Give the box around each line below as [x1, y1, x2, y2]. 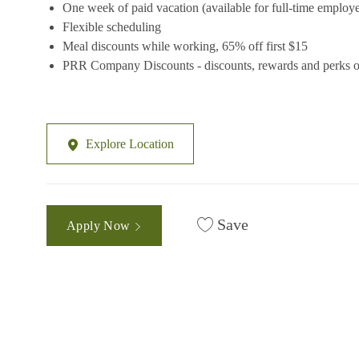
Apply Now [67, 218, 134, 232]
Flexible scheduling [63, 20, 161, 34]
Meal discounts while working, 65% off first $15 [63, 39, 308, 54]
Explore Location [86, 137, 174, 151]
